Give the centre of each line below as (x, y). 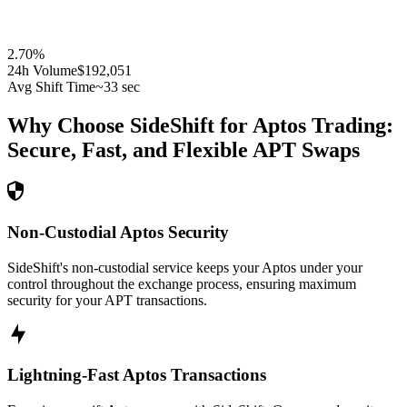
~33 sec (118, 87)
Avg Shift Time (51, 87)
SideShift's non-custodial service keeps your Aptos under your (185, 267)
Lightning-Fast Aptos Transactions (137, 375)
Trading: (350, 126)
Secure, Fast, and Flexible (128, 150)
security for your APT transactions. (107, 300)
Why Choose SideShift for (130, 126)
